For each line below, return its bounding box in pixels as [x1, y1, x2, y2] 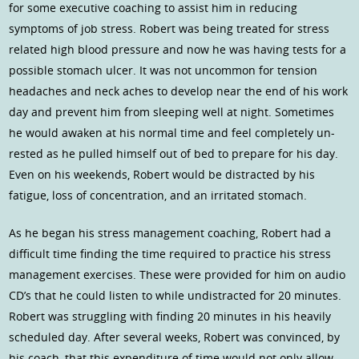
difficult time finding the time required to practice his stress [9, 246, 332, 262]
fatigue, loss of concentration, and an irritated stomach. [9, 188, 308, 204]
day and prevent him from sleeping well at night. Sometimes [9, 104, 335, 120]
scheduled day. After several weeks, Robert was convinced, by [9, 329, 341, 345]
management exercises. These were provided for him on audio [9, 267, 346, 283]
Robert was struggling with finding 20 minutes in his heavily [9, 309, 332, 325]
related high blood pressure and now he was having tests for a [9, 42, 347, 58]
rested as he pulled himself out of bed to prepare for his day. [9, 146, 339, 162]
